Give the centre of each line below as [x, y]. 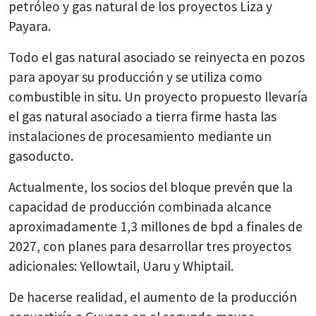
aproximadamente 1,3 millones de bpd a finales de [156, 226]
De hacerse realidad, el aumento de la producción [153, 297]
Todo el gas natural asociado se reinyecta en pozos [157, 57]
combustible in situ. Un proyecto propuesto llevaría [158, 96]
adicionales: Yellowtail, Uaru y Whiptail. [121, 266]
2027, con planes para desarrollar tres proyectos [150, 246]
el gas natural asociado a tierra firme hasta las [142, 116]
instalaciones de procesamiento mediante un [140, 136]
